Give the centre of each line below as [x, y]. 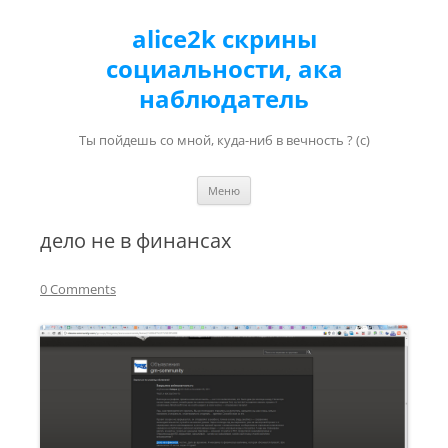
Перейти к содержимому [335, 182]
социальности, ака [224, 68]
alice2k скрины [224, 38]
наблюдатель [224, 98]
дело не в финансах [135, 240]
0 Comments [78, 289]
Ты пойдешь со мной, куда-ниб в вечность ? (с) [224, 140]
